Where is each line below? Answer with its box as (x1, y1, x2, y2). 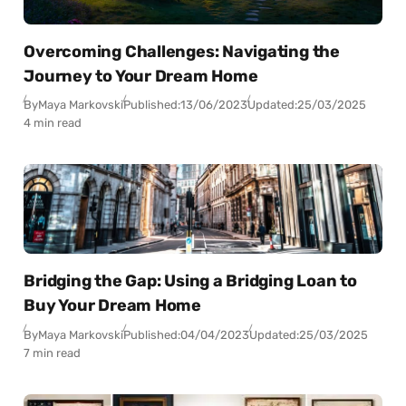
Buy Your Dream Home (24, 295, 201, 316)
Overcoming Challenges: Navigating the (24, 41, 340, 62)
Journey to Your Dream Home (24, 65, 258, 86)
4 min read (24, 116, 82, 130)
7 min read (24, 345, 82, 360)
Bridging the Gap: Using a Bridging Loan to (24, 271, 357, 292)
